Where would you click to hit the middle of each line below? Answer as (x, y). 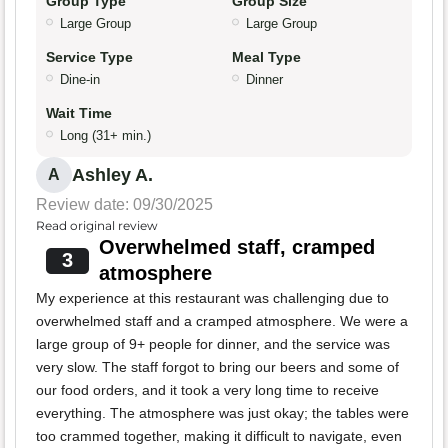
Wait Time (79, 113)
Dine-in (80, 80)
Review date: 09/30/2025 (124, 205)
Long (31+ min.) (105, 136)
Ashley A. (112, 175)
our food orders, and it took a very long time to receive (207, 390)
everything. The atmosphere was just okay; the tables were (222, 413)
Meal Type (266, 57)
